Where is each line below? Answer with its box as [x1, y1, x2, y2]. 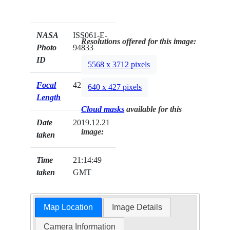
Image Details [112, 202, 163, 212]
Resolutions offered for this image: [81, 36, 197, 46]
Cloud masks [81, 104, 125, 113]
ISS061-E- [73, 30, 108, 40]
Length [36, 92, 61, 102]
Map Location [43, 202, 93, 212]
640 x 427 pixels [88, 82, 142, 91]
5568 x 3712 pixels [88, 60, 150, 69]
